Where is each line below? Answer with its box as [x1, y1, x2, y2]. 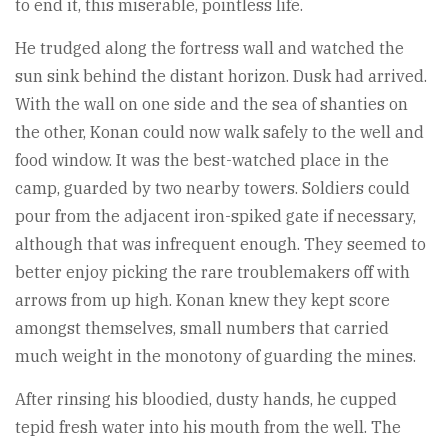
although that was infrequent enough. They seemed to [15, 233, 426, 254]
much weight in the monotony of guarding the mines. [15, 345, 416, 366]
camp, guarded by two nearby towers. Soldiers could [15, 177, 410, 198]
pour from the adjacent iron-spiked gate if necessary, [15, 205, 416, 226]
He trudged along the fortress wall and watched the [15, 37, 404, 58]
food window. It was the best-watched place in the [15, 149, 389, 170]
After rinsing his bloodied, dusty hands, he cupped [15, 388, 397, 409]
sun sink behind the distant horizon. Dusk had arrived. [15, 65, 427, 86]
